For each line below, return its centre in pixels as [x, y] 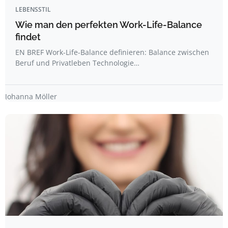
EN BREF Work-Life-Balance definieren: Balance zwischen [112, 52]
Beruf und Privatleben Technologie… [77, 63]
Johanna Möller [31, 96]
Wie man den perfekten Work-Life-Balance [109, 25]
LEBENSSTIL [33, 9]
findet [28, 37]
